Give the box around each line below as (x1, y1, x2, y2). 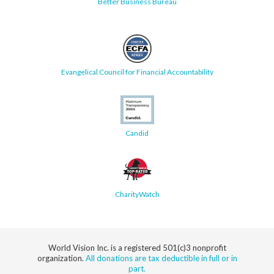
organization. (37, 253, 86, 263)
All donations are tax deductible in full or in (85, 253, 237, 263)
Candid (125, 128, 149, 138)
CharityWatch (114, 189, 160, 199)
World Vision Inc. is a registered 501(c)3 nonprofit (48, 242, 226, 253)
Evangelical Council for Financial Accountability (61, 67, 213, 76)
